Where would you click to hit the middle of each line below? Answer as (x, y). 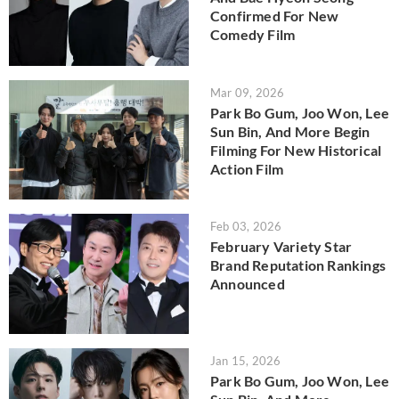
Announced (248, 284)
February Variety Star (281, 247)
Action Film (247, 168)
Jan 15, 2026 (246, 360)
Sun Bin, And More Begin (290, 131)
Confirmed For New (275, 16)
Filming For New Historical (296, 150)
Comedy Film (253, 35)
